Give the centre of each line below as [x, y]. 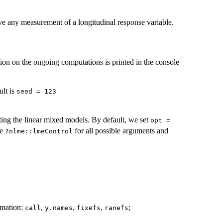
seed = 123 [36, 92]
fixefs [89, 208]
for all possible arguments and [120, 131]
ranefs [116, 208]
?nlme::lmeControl [39, 131]
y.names [59, 208]
